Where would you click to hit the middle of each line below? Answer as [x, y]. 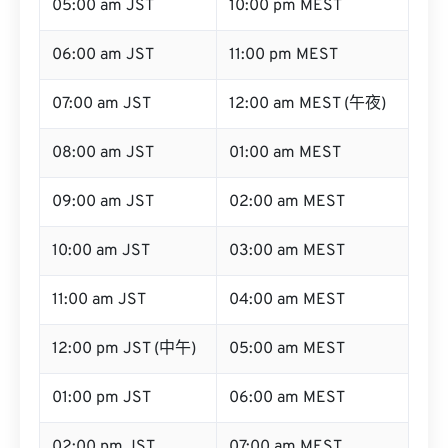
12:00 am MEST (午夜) [307, 104]
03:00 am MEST [287, 251]
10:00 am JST [101, 251]
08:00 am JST [103, 153]
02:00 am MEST [287, 202]
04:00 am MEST [287, 300]
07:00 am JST [101, 104]
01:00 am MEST [285, 153]
